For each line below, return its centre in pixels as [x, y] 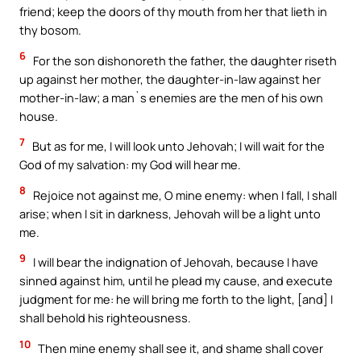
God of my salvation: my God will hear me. [130, 165]
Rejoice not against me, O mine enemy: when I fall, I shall [184, 195]
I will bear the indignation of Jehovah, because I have [174, 262]
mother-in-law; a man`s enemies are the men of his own [171, 97]
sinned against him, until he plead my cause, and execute [176, 281]
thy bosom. [50, 30]
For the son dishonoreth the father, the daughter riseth [184, 60]
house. [39, 116]
